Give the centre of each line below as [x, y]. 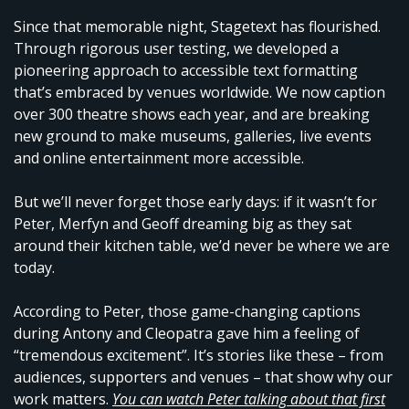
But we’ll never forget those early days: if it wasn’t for [195, 202]
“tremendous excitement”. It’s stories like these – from [199, 356]
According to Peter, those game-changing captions [187, 312]
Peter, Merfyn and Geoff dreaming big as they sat [183, 224]
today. [34, 268]
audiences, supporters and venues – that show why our [203, 378]
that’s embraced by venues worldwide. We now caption [199, 93]
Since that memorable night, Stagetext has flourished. [197, 27]
